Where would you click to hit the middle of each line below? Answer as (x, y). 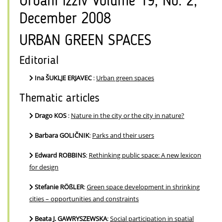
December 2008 (65, 20)
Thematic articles (59, 99)
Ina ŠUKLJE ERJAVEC (63, 78)
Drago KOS (51, 116)
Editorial (39, 61)
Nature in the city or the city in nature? (128, 116)
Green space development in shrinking (143, 187)
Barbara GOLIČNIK (62, 136)
